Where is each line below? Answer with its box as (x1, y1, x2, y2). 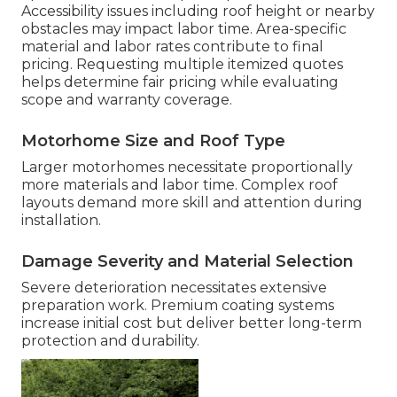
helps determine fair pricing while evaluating (21, 74, 339, 91)
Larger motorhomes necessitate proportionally (21, 159, 353, 176)
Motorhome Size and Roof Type (21, 131, 285, 152)
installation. (21, 212, 101, 230)
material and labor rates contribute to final (21, 38, 323, 56)
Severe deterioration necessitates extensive (21, 279, 327, 297)
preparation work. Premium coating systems (21, 297, 334, 315)
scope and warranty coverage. (21, 91, 232, 109)
